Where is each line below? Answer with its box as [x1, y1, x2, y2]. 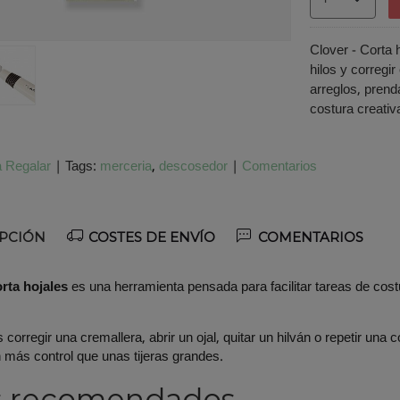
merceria [99, 155, 152, 179]
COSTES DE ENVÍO [84, 229, 215, 246]
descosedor [158, 155, 228, 179]
